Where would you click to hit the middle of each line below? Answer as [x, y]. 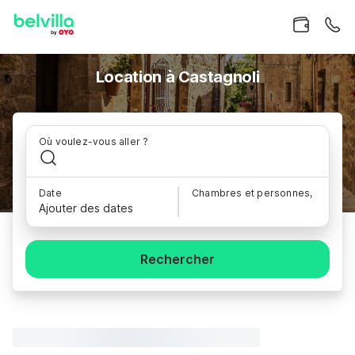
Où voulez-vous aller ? [94, 141]
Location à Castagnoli [177, 77]
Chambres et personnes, [252, 193]
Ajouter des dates [86, 208]
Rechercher [177, 259]
